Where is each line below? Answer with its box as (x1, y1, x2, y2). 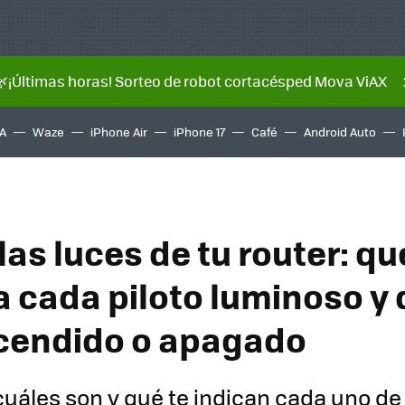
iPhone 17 (174, 123, 225, 140)
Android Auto (304, 123, 376, 140)
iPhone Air (90, 123, 147, 140)
